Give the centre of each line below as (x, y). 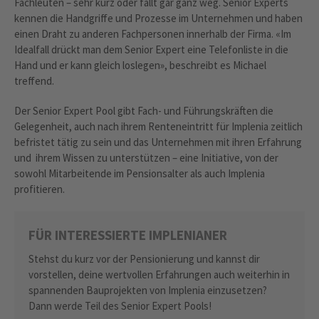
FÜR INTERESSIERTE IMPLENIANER (128, 235)
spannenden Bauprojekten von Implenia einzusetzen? (148, 290)
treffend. (34, 80)
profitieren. (40, 189)
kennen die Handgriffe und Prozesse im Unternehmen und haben (158, 18)
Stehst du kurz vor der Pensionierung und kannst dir (144, 258)
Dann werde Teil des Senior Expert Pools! (120, 305)
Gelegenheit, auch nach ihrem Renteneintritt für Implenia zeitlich (158, 126)
